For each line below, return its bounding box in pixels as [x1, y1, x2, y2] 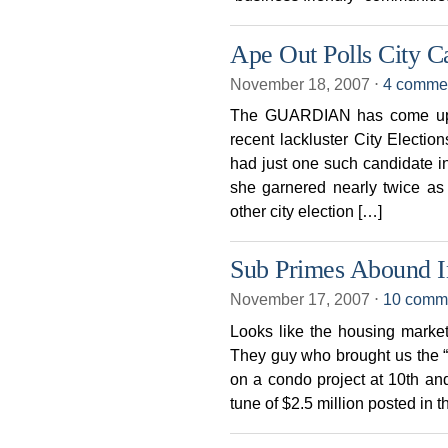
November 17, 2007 [230, 290, 374, 309]
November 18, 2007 [230, 74, 374, 93]
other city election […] [230, 201, 382, 220]
